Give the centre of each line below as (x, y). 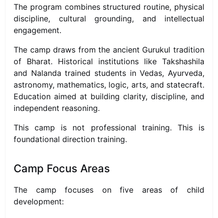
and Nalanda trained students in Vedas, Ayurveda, (109, 73)
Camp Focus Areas (62, 168)
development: (39, 201)
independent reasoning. (57, 108)
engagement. (37, 30)
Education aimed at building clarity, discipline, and (109, 96)
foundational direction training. (70, 139)
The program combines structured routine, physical (109, 7)
